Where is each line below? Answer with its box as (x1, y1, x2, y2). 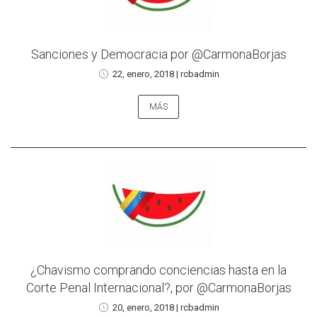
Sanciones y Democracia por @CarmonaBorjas (30, 46, 287, 62)
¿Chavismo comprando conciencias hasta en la (30, 262, 287, 277)
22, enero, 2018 (112, 68, 174, 79)
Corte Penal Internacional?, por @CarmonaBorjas (25, 279, 292, 295)
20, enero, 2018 (112, 301, 174, 313)
